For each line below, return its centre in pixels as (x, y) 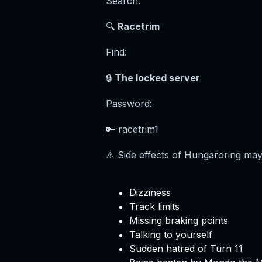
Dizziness (150, 192)
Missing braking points (178, 220)
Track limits (154, 206)
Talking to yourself (170, 235)
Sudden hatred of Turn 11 (186, 249)
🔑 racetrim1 (132, 129)
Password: (129, 104)
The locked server (157, 78)
